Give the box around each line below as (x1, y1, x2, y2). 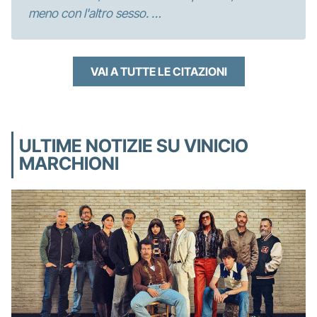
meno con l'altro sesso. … (28, 5, 161, 21)
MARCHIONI (19, 152, 119, 174)
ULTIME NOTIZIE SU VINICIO (19, 134, 248, 156)
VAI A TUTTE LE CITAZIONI (90, 64, 227, 79)
